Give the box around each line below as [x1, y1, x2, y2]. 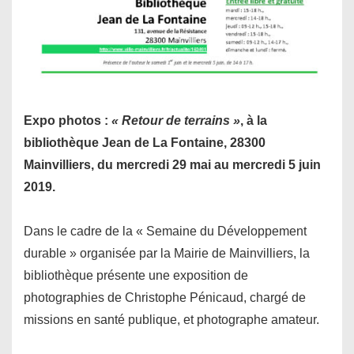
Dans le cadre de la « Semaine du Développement [24, 224, 307, 239]
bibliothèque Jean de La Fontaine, [24, 136, 230, 150]
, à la [240, 114, 267, 128]
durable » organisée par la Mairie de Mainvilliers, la [24, 247, 310, 261]
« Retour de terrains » [111, 114, 240, 128]
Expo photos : [24, 114, 111, 128]
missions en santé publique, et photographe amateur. [24, 313, 319, 327]
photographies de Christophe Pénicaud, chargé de [24, 291, 306, 305]
